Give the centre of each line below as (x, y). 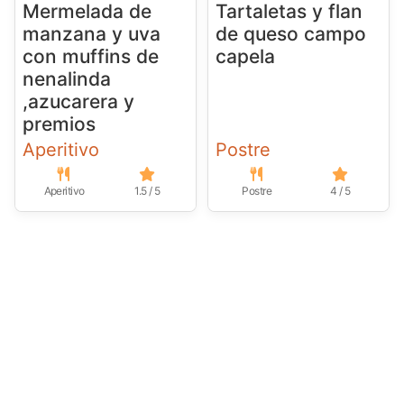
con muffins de (91, 56)
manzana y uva (92, 33)
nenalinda (67, 78)
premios (59, 124)
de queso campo (290, 33)
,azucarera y (78, 101)
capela (245, 56)
